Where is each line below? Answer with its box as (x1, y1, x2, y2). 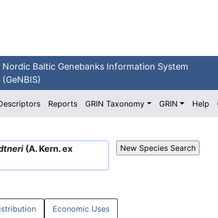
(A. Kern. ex (23, 144, 73, 154)
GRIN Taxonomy (85, 99, 145, 109)
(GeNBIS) (2, 74, 41, 85)
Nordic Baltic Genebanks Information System (2, 61, 189, 72)
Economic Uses (53, 204, 109, 214)
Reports (48, 99, 78, 109)
